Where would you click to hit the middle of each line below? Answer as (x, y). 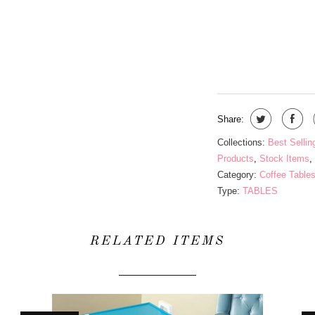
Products (236, 159)
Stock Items (284, 159)
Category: (237, 175)
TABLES (260, 191)
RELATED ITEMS (157, 241)
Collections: (241, 142)
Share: (231, 119)
